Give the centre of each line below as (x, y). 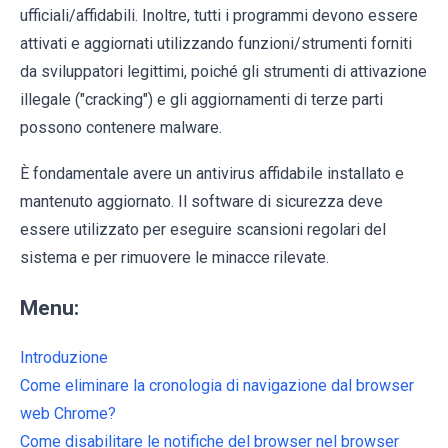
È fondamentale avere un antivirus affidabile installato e (212, 174)
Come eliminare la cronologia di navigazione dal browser (217, 386)
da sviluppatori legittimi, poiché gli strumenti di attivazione (223, 72)
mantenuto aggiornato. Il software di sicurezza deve (201, 202)
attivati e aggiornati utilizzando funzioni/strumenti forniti (216, 44)
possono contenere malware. (121, 128)
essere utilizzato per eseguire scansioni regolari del (203, 230)
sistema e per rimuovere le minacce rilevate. (174, 258)
